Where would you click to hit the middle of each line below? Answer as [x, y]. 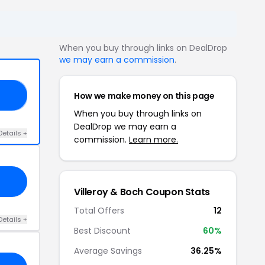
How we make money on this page [144, 96]
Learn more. [153, 139]
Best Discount [102, 230]
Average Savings [108, 251]
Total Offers [99, 210]
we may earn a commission [117, 59]
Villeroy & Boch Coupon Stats [142, 192]
